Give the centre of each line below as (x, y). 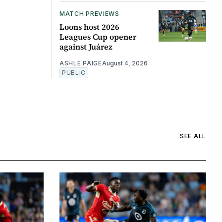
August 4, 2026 (125, 63)
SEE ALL (193, 136)
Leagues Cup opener (98, 36)
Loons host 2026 (89, 27)
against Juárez (86, 46)
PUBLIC (74, 72)
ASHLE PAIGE (81, 63)
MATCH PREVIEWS (89, 13)
